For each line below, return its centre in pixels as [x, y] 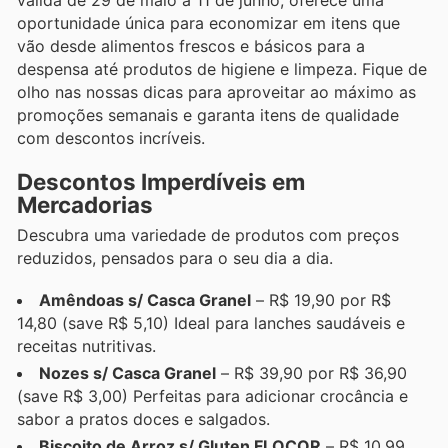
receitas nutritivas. [86, 345]
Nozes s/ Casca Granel [127, 372]
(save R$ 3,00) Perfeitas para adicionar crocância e [212, 395]
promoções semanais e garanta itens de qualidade [208, 115]
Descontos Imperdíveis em [161, 181]
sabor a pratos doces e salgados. [143, 418]
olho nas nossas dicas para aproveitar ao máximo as [216, 92]
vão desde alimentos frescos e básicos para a [191, 46]
